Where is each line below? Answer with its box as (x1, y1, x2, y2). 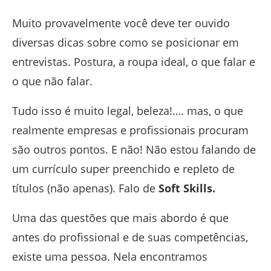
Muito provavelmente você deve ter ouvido (12, 16, 230, 30)
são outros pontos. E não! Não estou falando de (12, 142, 256, 157)
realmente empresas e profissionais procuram (12, 123, 249, 137)
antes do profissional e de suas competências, (12, 230, 248, 244)
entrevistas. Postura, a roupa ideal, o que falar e (12, 54, 255, 69)
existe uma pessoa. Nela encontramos (12, 249, 207, 264)
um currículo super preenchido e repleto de (12, 162, 235, 176)
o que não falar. (12, 74, 93, 88)
